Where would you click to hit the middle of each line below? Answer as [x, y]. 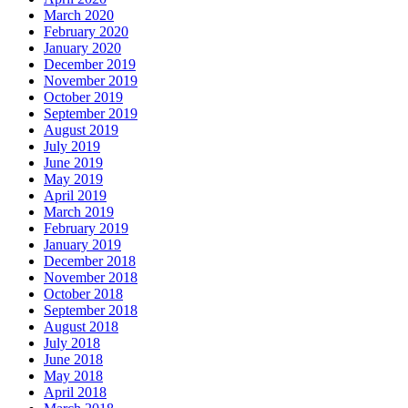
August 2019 [81, 129]
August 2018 [81, 326]
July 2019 [72, 146]
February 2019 [86, 228]
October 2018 [83, 293]
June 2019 [73, 162]
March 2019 [79, 211]
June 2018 [73, 359]
